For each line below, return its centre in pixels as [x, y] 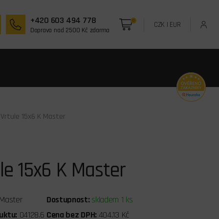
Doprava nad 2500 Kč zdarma [70, 30]
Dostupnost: [69, 200]
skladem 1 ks [112, 200]
